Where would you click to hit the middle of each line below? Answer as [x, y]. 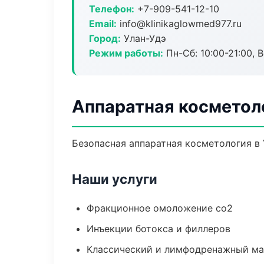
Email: [103, 24]
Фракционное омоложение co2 [160, 208]
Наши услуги [115, 179]
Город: [105, 38]
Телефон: [112, 9]
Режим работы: [126, 53]
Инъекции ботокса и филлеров [159, 229]
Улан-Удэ [143, 38]
